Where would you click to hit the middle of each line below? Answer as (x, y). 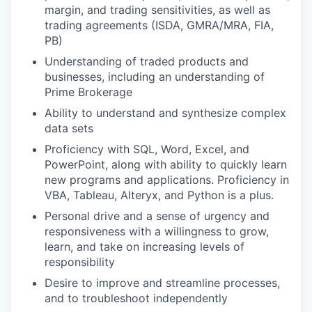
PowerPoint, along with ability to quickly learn (166, 164)
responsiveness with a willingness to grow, (157, 231)
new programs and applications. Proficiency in (167, 179)
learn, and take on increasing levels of (145, 246)
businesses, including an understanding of (155, 76)
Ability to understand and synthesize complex (165, 112)
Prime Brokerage (88, 92)
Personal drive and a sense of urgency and (157, 216)
